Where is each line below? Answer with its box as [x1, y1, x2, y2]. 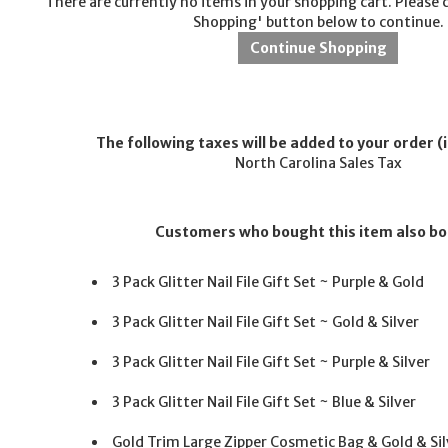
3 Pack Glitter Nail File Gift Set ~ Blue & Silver [111, 393, 416, 412]
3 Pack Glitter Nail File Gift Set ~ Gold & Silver [111, 313, 419, 332]
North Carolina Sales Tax [234, 154, 402, 173]
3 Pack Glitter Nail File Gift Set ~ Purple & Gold [111, 273, 424, 292]
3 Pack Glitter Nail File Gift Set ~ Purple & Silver [111, 353, 430, 372]
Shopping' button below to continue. [192, 13, 444, 32]
